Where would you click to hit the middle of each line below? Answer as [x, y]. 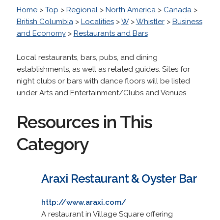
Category [53, 144]
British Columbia [45, 21]
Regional [82, 10]
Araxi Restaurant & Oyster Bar [119, 178]
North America [130, 10]
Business [187, 21]
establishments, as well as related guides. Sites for [103, 69]
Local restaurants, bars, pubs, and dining [87, 57]
